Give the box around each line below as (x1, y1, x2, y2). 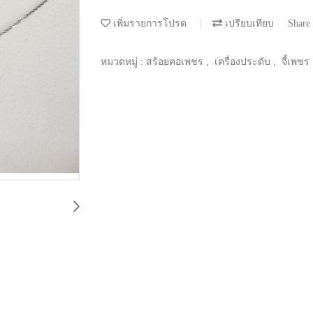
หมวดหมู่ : (101, 56, 146, 67)
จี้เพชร (282, 56, 310, 67)
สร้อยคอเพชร (146, 56, 206, 67)
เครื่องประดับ (214, 56, 273, 67)
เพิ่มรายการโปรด (110, 17, 187, 29)
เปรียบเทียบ (222, 17, 274, 29)
